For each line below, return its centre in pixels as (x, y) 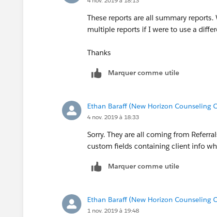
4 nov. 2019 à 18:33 (113, 117)
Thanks (99, 52)
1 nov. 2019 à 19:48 (113, 210)
